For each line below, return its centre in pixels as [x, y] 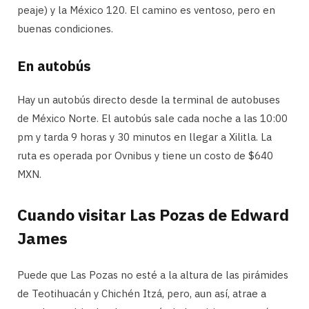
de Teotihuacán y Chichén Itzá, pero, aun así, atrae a [142, 293]
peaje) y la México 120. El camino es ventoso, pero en [146, 10]
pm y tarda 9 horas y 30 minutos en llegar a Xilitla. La [144, 137]
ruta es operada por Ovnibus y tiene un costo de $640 [145, 155]
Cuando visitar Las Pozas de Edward [153, 214]
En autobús [54, 66]
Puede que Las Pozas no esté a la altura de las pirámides [153, 275]
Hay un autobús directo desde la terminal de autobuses [149, 99]
